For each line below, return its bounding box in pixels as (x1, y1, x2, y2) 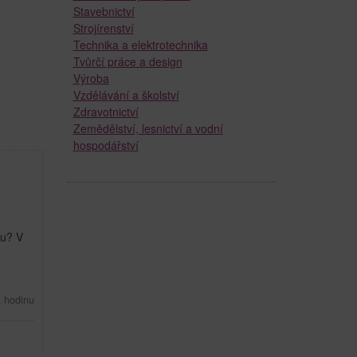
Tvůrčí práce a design (73, 53, 182, 69)
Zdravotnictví (73, 103, 139, 120)
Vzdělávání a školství (73, 86, 179, 103)
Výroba (73, 69, 109, 86)
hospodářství (73, 136, 139, 153)
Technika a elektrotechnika (73, 36, 208, 53)
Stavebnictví (73, 2, 135, 19)
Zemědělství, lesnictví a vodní (73, 120, 223, 136)
